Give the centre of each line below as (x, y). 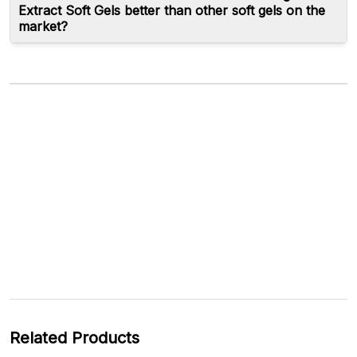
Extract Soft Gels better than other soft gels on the (172, 10)
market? (43, 26)
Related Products (75, 337)
